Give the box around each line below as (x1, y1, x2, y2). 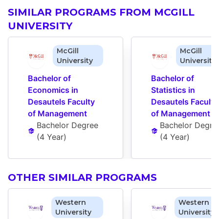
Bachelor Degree (37, 120, 99, 131)
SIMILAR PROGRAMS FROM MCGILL (8, 6, 195, 19)
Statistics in (151, 85, 195, 95)
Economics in (28, 85, 78, 95)
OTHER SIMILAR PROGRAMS (8, 172, 157, 184)
